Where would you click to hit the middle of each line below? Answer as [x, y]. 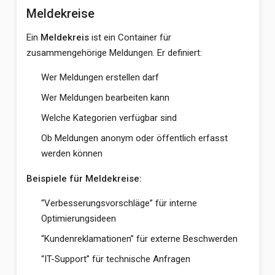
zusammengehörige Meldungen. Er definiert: [114, 53]
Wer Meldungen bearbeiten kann [105, 98]
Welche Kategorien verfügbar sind [109, 118]
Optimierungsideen [78, 219]
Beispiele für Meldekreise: [84, 179]
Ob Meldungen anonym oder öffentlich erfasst [134, 138]
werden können [72, 153]
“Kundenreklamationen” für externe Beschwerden [139, 239]
